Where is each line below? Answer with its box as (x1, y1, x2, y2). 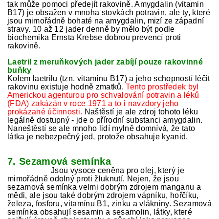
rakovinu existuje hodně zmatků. (7, 83, 124, 91)
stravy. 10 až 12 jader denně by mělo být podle (7, 25, 175, 33)
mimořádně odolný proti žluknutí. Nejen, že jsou (7, 175, 179, 183)
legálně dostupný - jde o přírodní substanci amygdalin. (7, 116, 203, 124)
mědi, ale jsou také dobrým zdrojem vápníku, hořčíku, (7, 191, 199, 199)
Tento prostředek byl (126, 83, 199, 91)
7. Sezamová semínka (7, 156, 111, 167)
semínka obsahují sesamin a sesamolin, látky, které (7, 208, 193, 216)
